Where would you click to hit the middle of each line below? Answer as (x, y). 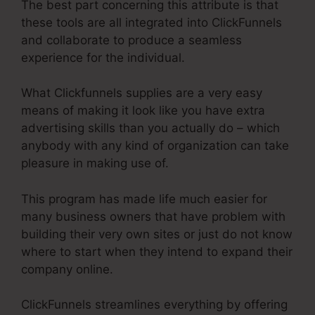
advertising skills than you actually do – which (150, 128)
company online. (67, 269)
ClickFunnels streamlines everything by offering (154, 305)
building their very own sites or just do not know (157, 234)
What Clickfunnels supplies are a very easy (142, 93)
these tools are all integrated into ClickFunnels (152, 22)
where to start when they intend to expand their (157, 251)
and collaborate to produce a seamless (131, 40)
